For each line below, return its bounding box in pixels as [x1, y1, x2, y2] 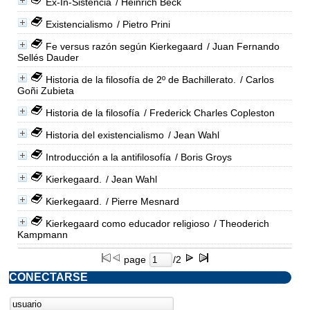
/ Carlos [237, 73, 274, 85]
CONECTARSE [9, 271, 88, 283]
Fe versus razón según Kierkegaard [45, 40, 203, 52]
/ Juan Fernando [203, 40, 280, 52]
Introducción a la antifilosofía [45, 151, 171, 163]
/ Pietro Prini [113, 18, 170, 30]
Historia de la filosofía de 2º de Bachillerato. [45, 73, 236, 85]
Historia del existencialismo [45, 129, 164, 140]
